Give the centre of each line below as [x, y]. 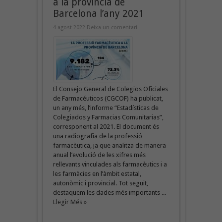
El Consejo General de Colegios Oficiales [110, 89]
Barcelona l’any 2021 [98, 13]
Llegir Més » [70, 202]
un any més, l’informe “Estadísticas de [106, 108]
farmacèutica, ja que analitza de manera [109, 145]
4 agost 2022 [70, 27]
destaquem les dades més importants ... [109, 192]
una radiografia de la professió [97, 136]
